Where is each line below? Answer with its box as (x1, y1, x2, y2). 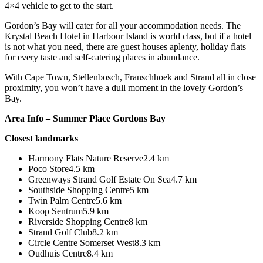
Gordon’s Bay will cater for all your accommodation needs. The (5, 20, 241, 31)
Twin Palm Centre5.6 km (28, 195, 122, 205)
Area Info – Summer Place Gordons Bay (5, 113, 166, 123)
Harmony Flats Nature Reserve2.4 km (28, 153, 169, 163)
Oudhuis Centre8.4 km (28, 248, 113, 258)
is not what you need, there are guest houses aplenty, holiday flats (5, 41, 246, 52)
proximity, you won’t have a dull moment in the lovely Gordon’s (5, 82, 243, 93)
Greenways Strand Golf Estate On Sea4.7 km (28, 174, 197, 184)
